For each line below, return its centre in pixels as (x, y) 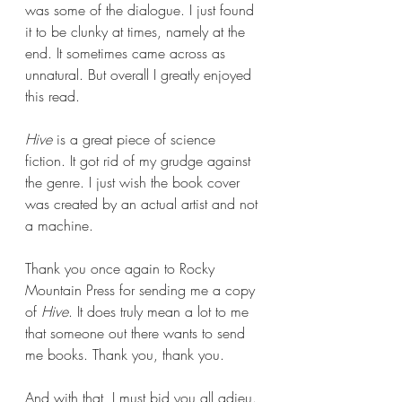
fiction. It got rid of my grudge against (140, 161)
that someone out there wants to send (137, 333)
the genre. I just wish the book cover (135, 183)
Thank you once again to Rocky (122, 269)
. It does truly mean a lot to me (161, 312)
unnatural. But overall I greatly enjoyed (140, 75)
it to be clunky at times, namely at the (137, 32)
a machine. (59, 226)
